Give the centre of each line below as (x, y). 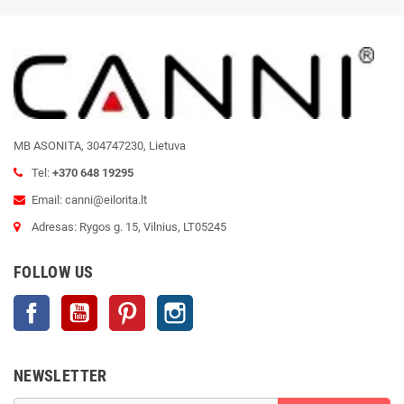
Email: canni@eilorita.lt (89, 199)
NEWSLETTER (60, 375)
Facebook (75, 303)
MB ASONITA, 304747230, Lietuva (100, 145)
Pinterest (168, 303)
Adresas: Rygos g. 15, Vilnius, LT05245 (129, 226)
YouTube (120, 303)
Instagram (219, 303)
